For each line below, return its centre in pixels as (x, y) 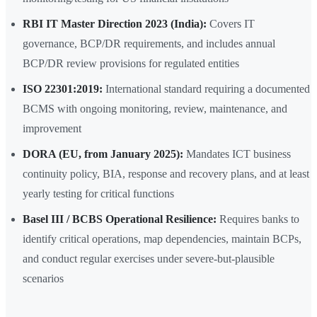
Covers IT (231, 24)
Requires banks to (258, 219)
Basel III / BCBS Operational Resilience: (120, 219)
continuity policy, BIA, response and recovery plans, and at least (166, 174)
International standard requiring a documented (206, 89)
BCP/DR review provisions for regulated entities (131, 64)
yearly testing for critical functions (98, 194)
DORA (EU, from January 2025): (103, 154)
